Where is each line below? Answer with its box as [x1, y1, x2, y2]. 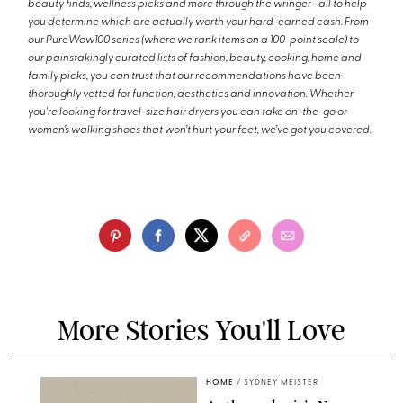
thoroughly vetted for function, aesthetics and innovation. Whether [28, 89, 354, 101]
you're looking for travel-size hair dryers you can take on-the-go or [28, 107, 348, 119]
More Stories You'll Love [58, 313, 345, 347]
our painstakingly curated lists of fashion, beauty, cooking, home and [28, 53, 363, 65]
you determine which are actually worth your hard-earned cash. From [28, 17, 370, 29]
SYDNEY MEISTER [244, 378, 318, 387]
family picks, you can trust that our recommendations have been [28, 71, 342, 83]
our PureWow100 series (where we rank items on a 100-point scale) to [28, 35, 360, 47]
